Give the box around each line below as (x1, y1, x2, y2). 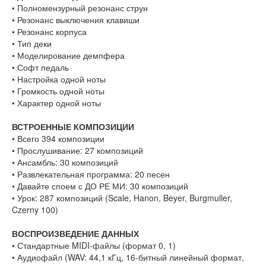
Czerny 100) (12, 204, 58, 216)
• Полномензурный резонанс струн (12, 2, 150, 14)
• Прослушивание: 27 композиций (12, 144, 145, 157)
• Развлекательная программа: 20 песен (12, 168, 172, 180)
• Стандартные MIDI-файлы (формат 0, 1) (12, 239, 176, 252)
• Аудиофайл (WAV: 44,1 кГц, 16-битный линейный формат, (12, 251, 244, 264)
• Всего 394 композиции (12, 132, 104, 145)
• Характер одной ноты (12, 97, 101, 109)
